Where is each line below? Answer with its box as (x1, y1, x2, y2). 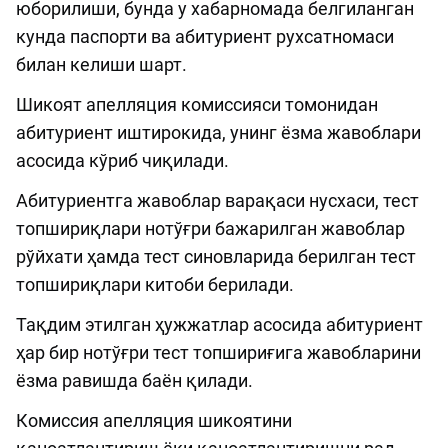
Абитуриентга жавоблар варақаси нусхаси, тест (16, 190, 419, 212)
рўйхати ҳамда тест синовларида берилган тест (16, 246, 416, 268)
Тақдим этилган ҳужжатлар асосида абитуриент (16, 314, 423, 336)
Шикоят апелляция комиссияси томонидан (16, 94, 378, 116)
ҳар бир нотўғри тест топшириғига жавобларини (16, 342, 421, 364)
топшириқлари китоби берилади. (16, 274, 294, 296)
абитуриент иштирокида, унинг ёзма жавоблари (16, 122, 421, 144)
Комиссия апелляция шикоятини (16, 410, 292, 432)
